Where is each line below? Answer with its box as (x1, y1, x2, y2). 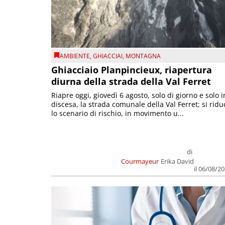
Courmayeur (121, 156, 159, 166)
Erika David (161, 156, 194, 166)
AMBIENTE (60, 52, 90, 61)
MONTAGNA (126, 52, 161, 61)
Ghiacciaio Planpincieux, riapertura (51, 63, 212, 76)
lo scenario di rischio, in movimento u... (51, 108, 184, 118)
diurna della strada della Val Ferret (51, 75, 211, 87)
